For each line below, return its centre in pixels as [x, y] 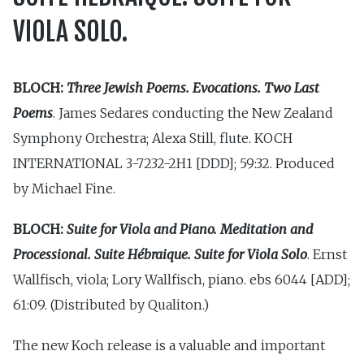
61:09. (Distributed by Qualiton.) [111, 304]
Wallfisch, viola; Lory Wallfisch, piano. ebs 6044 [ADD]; [182, 279]
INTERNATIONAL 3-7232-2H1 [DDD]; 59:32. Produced [174, 163]
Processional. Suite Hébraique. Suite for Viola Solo [160, 254]
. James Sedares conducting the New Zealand [193, 113]
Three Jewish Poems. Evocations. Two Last [193, 87]
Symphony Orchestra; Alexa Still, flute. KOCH [153, 138]
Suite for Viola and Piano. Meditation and [190, 229]
